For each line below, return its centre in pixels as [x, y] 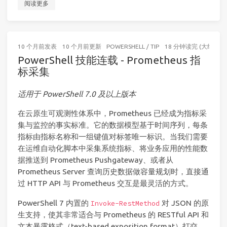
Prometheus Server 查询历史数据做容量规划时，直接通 [113, 172]
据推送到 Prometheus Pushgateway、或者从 [96, 160]
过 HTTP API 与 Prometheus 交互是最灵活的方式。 [105, 183]
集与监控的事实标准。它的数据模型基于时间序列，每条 [113, 125]
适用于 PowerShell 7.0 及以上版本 [77, 94]
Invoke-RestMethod [125, 203]
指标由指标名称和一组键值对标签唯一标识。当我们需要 [113, 137]
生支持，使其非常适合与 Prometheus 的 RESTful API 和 [113, 214]
